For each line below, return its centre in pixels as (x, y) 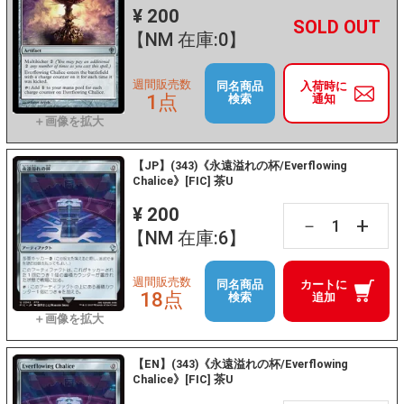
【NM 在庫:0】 (186, 40)
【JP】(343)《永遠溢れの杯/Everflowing (240, 166)
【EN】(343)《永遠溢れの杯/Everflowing (241, 363)
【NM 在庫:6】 (186, 238)
